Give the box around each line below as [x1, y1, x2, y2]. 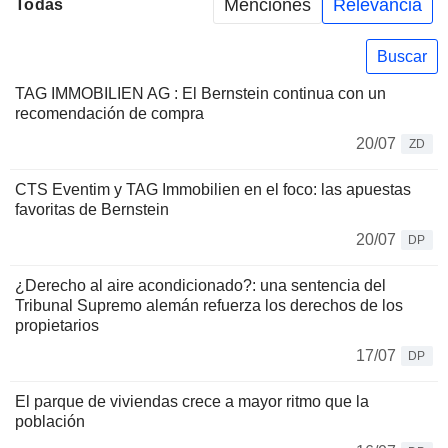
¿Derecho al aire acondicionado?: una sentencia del [15, 277, 386, 295]
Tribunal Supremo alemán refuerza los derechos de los [15, 297, 403, 315]
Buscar [377, 47, 427, 65]
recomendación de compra [15, 105, 204, 123]
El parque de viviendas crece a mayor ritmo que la [15, 393, 369, 411]
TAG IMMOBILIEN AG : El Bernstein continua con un [15, 85, 386, 103]
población [15, 413, 85, 431]
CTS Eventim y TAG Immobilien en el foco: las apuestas [15, 181, 411, 199]
